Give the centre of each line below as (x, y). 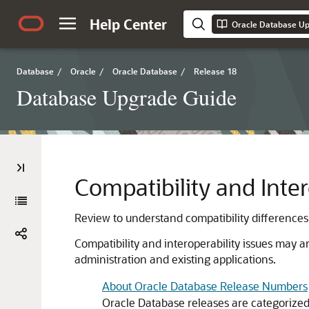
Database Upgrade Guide (127, 97)
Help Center (128, 24)
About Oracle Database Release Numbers (205, 286)
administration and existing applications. (175, 259)
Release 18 (215, 71)
